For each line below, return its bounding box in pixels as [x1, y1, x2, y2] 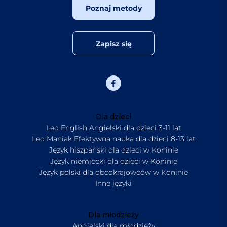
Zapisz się [95, 39, 132, 48]
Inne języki [95, 179, 132, 188]
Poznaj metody [85, 3, 142, 13]
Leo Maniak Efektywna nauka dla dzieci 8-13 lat [31, 134, 196, 144]
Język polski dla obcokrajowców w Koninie [39, 168, 188, 177]
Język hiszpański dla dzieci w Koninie [49, 145, 178, 155]
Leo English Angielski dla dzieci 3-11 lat [46, 123, 181, 133]
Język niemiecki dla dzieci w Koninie [50, 157, 177, 166]
